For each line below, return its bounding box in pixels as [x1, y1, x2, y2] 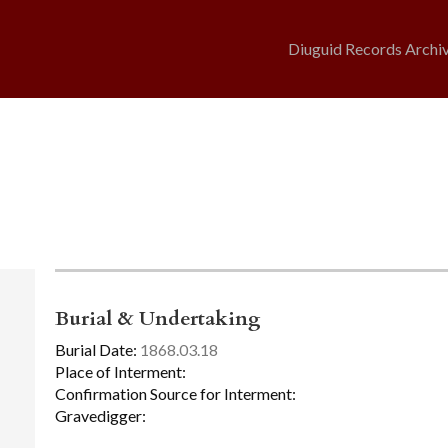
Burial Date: [54, 340, 137, 360]
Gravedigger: [54, 405, 146, 425]
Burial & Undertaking [54, 305, 261, 333]
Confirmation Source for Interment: [54, 383, 296, 403]
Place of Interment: [54, 362, 186, 382]
